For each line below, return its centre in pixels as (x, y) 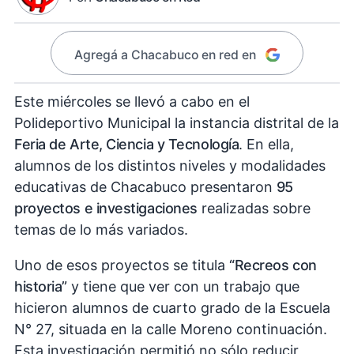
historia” (41, 287)
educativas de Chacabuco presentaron (143, 187)
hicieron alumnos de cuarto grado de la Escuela (172, 308)
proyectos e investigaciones (106, 209)
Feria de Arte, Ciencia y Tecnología (127, 145)
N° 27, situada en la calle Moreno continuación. (171, 330)
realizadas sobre (254, 209)
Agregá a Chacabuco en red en (165, 55)
